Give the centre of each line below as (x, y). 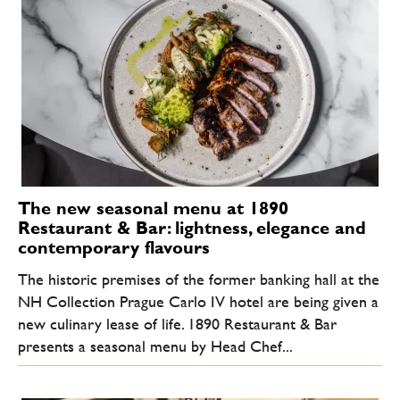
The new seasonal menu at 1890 (153, 208)
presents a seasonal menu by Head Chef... (155, 346)
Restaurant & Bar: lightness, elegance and (192, 227)
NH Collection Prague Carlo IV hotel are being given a (198, 302)
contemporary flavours (114, 247)
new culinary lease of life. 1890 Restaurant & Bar (177, 324)
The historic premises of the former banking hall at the (199, 279)
